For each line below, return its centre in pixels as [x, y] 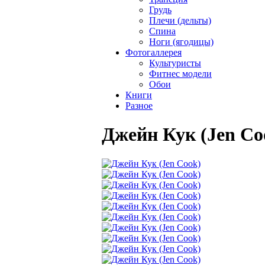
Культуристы [175, 63]
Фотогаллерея [153, 52]
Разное [139, 106]
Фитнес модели [180, 74]
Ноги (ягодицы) [181, 42]
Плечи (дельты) [180, 20]
